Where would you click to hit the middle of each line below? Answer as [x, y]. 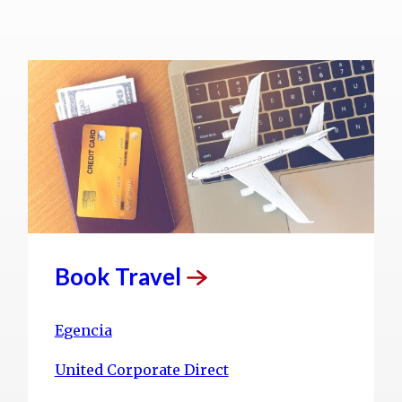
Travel [148, 277]
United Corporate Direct [141, 370]
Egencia [83, 331]
